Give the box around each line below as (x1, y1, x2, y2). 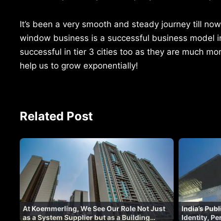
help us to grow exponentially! (20, 60, 138, 71)
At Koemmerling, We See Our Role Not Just (23, 204, 165, 213)
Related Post (20, 109, 93, 123)
